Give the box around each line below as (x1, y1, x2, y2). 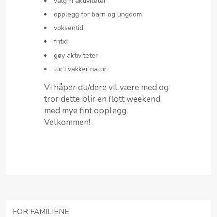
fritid (54, 37, 68, 46)
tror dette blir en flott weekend (44, 93, 160, 105)
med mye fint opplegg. (44, 105, 128, 117)
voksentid (54, 23, 84, 33)
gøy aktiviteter (54, 50, 100, 60)
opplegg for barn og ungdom (54, 9, 142, 19)
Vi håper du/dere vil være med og (44, 82, 169, 93)
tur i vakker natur (54, 64, 107, 74)
